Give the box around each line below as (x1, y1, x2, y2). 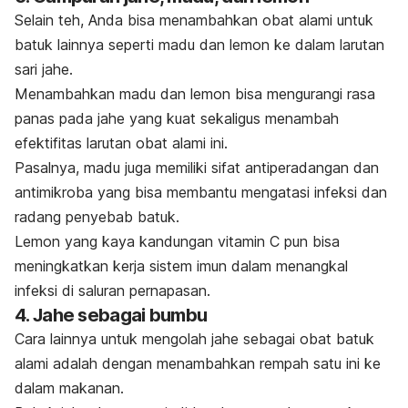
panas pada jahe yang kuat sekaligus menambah (15, 108, 339, 127)
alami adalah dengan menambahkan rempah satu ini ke (15, 353, 381, 372)
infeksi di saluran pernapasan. (15, 280, 210, 300)
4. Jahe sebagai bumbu (15, 303, 208, 326)
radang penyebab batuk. (15, 207, 179, 226)
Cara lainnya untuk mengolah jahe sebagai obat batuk (15, 329, 374, 348)
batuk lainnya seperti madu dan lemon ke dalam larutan (15, 35, 384, 54)
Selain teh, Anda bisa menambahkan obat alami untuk (15, 10, 373, 29)
